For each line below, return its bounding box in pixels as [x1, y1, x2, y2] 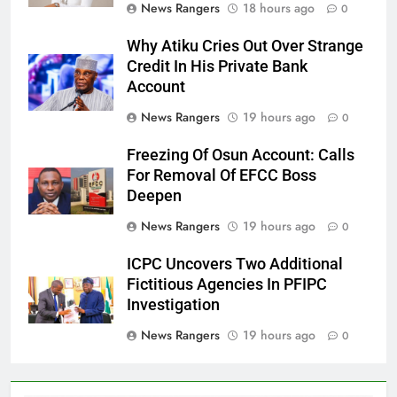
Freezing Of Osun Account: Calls [127, 146, 354, 165]
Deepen [127, 187, 182, 206]
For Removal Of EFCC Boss [127, 167, 316, 185]
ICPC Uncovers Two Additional [127, 255, 343, 274]
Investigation [127, 296, 220, 315]
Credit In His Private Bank [127, 58, 307, 76]
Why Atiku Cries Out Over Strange [127, 37, 363, 56]
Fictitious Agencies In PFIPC [127, 276, 327, 294]
